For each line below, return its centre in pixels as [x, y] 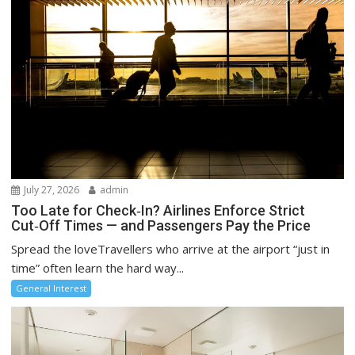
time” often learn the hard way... [98, 268]
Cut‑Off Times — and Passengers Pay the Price [161, 226]
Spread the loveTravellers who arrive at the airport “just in [171, 249]
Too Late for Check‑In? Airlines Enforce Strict [158, 211]
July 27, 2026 [51, 190]
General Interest [52, 288]
